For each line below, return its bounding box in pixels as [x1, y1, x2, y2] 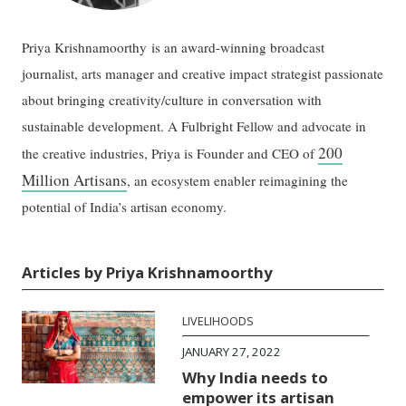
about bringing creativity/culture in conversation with [22, 90, 323, 109]
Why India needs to [182, 366, 329, 388]
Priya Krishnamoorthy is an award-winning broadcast [22, 37, 325, 56]
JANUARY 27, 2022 [182, 343, 282, 360]
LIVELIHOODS [182, 313, 255, 329]
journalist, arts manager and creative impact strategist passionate [22, 63, 384, 82]
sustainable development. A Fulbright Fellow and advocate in [22, 116, 367, 135]
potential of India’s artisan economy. [22, 197, 227, 216]
